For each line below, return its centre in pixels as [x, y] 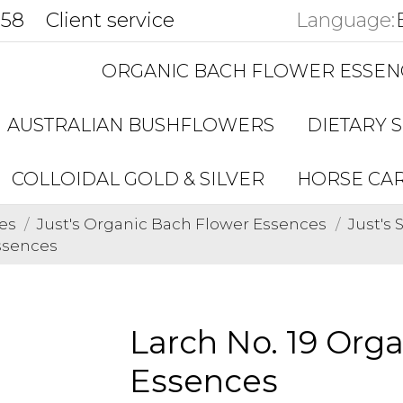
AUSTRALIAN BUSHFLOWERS [141, 125]
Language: [345, 20]
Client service [110, 20]
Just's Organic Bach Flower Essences [182, 224]
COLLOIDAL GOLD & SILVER [138, 179]
